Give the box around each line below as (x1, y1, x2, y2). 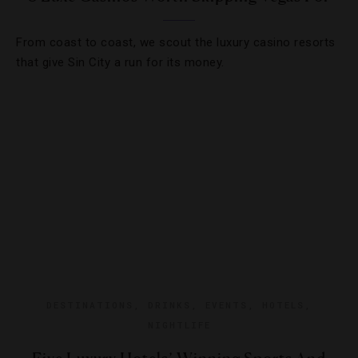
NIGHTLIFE (147, 319, 211, 331)
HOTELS (262, 299, 304, 311)
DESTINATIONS (46, 299, 133, 311)
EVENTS (205, 299, 248, 311)
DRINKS (148, 299, 191, 311)
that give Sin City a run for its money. (16, 55, 225, 70)
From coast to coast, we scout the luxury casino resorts (16, 35, 336, 50)
